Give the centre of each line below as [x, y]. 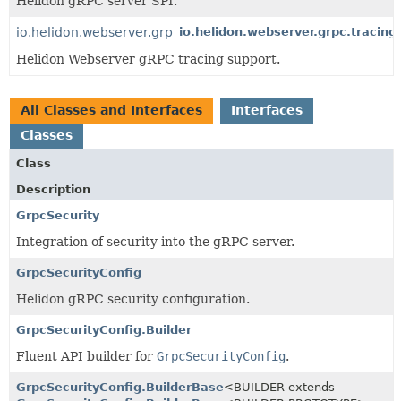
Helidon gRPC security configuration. [133, 299]
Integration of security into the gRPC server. [155, 241]
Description [53, 189]
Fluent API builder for [86, 356]
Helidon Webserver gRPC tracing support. [148, 59]
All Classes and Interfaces [111, 110]
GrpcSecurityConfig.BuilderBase [120, 387]
